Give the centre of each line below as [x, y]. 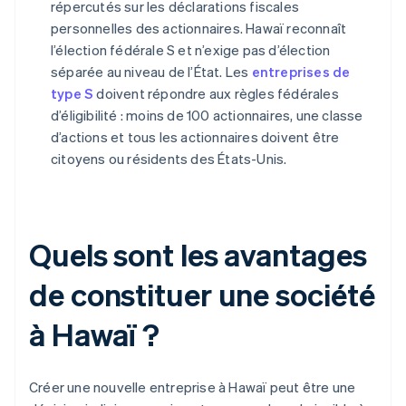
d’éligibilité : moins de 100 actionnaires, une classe [207, 116]
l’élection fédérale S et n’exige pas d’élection [191, 50]
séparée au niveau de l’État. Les [151, 72]
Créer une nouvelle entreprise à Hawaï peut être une [193, 387]
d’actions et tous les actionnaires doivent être [195, 137]
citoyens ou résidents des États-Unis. [169, 159]
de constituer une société [202, 295]
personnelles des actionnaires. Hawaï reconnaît [199, 29]
